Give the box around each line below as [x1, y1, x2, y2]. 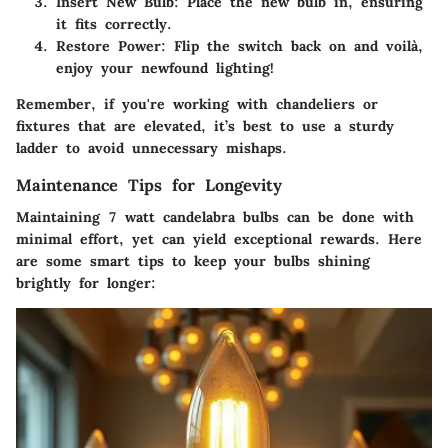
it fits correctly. [56, 14, 172, 33]
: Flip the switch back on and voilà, [161, 36, 423, 55]
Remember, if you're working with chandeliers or [16, 94, 378, 113]
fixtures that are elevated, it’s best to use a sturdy [16, 116, 394, 135]
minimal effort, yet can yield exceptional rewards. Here [16, 230, 422, 249]
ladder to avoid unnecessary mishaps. [16, 138, 287, 157]
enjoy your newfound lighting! [56, 58, 274, 77]
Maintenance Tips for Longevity [16, 174, 282, 195]
